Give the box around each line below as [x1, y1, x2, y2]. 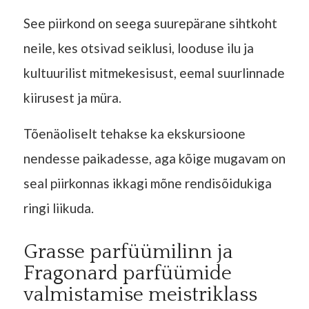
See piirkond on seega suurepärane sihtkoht [23, 15, 277, 32]
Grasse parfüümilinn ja [23, 241, 233, 264]
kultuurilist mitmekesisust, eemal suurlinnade [23, 65, 285, 81]
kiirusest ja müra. [23, 90, 121, 106]
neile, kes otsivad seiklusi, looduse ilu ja [23, 40, 254, 57]
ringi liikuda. [23, 200, 94, 217]
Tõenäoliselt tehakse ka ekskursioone [23, 126, 246, 142]
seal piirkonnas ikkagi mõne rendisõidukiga [23, 175, 272, 192]
